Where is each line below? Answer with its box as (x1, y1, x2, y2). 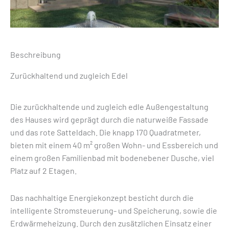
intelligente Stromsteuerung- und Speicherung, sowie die (10, 205, 217, 215)
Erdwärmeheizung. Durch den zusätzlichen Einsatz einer (10, 218, 212, 228)
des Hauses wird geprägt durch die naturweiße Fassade (10, 114, 209, 124)
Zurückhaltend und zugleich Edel (10, 71, 128, 80)
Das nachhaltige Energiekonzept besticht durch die (10, 193, 194, 202)
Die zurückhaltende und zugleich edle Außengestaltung (10, 102, 209, 111)
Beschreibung (10, 50, 61, 59)
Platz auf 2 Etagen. (10, 166, 77, 175)
